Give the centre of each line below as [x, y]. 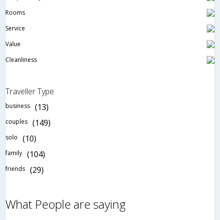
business [18, 106]
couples [16, 121]
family [14, 153]
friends [15, 168]
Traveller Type [30, 91]
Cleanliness [21, 59]
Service [15, 28]
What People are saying [66, 204]
